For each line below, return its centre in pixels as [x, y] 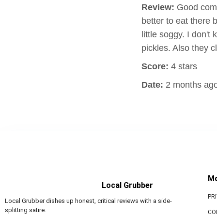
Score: [155, 66]
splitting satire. [25, 210]
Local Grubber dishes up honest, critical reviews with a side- [88, 201]
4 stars [183, 66]
